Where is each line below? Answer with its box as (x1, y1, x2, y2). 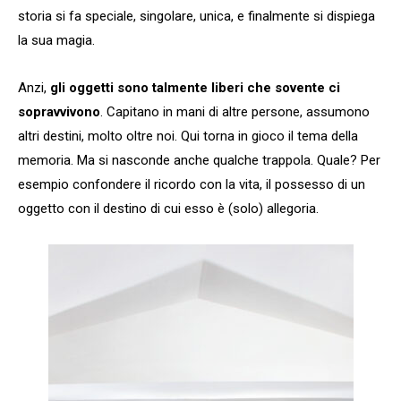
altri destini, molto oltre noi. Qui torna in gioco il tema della (18, 127, 358, 144)
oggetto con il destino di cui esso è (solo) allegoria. (18, 200, 319, 217)
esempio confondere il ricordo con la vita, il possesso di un (18, 175, 365, 192)
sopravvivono (18, 103, 100, 120)
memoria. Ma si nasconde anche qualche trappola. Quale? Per (18, 151, 380, 168)
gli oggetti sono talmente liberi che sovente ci (50, 79, 340, 96)
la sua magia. (18, 31, 95, 48)
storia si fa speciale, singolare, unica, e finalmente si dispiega (18, 7, 375, 24)
